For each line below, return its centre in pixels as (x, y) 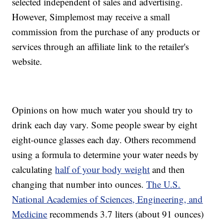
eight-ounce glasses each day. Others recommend (104, 140)
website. (27, 61)
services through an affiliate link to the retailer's (101, 47)
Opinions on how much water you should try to (103, 110)
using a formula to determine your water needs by (106, 155)
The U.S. (164, 184)
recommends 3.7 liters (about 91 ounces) (126, 214)
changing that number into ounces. (79, 184)
